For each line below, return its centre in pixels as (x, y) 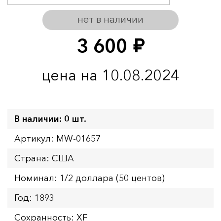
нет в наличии (110, 19)
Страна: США (44, 158)
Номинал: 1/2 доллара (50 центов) (90, 178)
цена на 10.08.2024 (110, 75)
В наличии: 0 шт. (50, 119)
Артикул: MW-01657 (57, 138)
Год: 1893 (34, 198)
